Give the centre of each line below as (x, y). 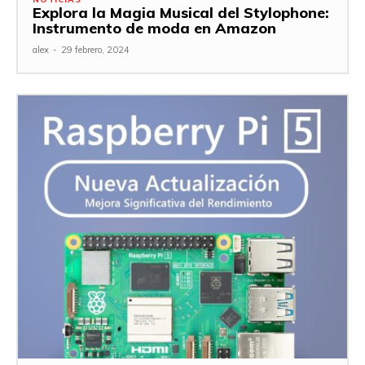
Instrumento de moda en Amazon (154, 28)
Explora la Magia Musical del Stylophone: (181, 12)
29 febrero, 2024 (95, 49)
